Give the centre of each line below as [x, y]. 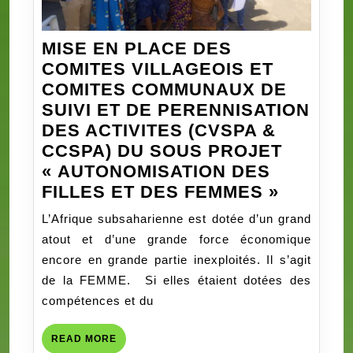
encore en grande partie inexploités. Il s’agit [176, 259]
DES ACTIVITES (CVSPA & [159, 130]
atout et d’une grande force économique [176, 239]
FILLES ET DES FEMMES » [160, 191]
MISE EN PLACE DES [137, 48]
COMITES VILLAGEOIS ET [158, 69]
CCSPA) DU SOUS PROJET [162, 150]
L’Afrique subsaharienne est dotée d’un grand [176, 218]
